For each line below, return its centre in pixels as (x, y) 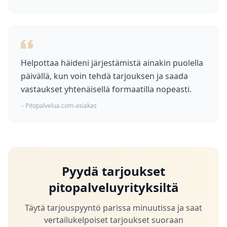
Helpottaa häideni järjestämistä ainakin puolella (112, 63)
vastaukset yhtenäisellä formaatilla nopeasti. (106, 89)
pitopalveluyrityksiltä (113, 187)
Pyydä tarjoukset (113, 171)
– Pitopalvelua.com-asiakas (59, 106)
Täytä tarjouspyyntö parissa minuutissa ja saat (113, 208)
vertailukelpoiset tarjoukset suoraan (113, 220)
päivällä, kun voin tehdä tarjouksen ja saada (104, 76)
